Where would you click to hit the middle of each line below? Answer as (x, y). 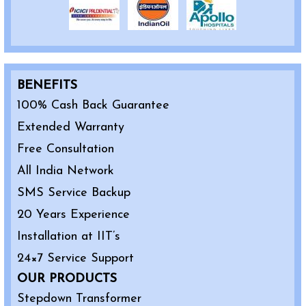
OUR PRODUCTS (67, 279)
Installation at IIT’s (68, 237)
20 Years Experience (73, 215)
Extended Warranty (70, 128)
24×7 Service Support (75, 259)
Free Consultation (65, 150)
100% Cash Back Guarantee (93, 106)
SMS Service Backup (73, 193)
